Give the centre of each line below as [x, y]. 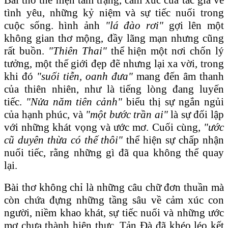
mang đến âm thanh [178, 76]
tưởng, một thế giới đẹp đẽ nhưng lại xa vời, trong [114, 63]
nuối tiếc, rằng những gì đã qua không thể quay [114, 152]
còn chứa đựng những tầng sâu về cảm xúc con [114, 200]
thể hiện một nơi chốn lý [165, 51]
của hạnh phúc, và [45, 114]
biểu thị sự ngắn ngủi [173, 102]
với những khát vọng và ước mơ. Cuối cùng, [102, 127]
